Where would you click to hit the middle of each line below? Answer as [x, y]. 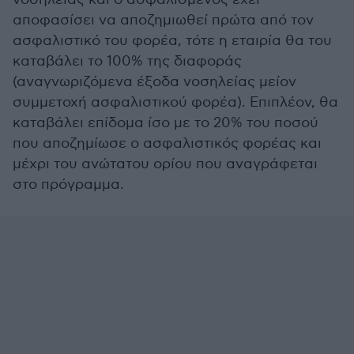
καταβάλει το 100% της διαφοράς [127, 61]
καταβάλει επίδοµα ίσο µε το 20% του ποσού [166, 123]
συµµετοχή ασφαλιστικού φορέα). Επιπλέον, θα [175, 102]
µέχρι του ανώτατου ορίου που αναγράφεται [165, 164]
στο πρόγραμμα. [68, 185]
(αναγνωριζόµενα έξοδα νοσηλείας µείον [154, 82]
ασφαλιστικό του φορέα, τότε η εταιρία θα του [172, 41]
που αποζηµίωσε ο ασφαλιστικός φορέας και [167, 143]
